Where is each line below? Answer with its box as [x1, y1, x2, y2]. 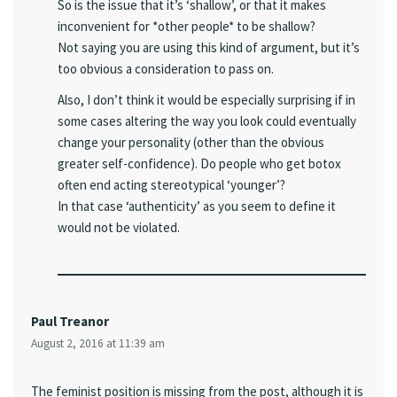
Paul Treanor [31, 312, 109, 330]
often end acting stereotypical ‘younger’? [58, 175, 285, 193]
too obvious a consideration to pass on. [58, 59, 274, 77]
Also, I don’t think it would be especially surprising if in [58, 90, 355, 108]
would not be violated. [58, 218, 180, 236]
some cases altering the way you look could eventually [58, 112, 356, 129]
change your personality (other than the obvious [58, 133, 324, 151]
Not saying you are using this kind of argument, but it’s [58, 38, 360, 56]
